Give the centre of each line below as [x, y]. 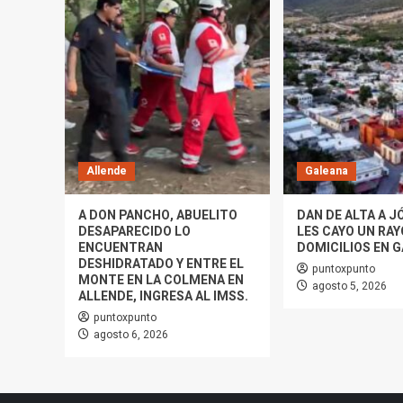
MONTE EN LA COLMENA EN [161, 281]
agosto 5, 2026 [349, 287]
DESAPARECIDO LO [134, 232]
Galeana [327, 171]
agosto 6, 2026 [131, 335]
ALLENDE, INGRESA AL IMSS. [163, 297]
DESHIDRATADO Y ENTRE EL [161, 264]
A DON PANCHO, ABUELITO [158, 216]
